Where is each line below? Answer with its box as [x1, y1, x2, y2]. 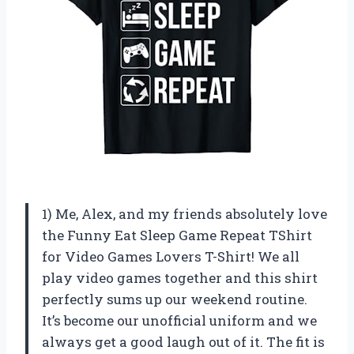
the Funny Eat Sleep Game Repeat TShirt [42, 226, 312, 245]
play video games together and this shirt [42, 269, 318, 288]
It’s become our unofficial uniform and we [42, 311, 317, 330]
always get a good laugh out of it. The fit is [42, 333, 325, 352]
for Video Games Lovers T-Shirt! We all [42, 247, 299, 266]
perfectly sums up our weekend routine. [42, 290, 307, 309]
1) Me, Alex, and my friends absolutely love [42, 205, 327, 224]
